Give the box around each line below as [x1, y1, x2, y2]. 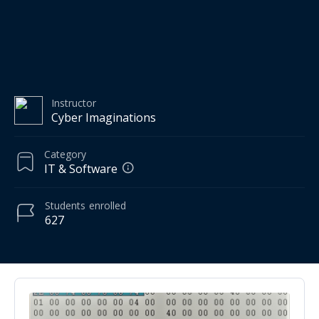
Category [44, 147, 86, 161]
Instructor [51, 95, 96, 110]
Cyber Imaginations [51, 109, 156, 125]
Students [45, 198, 85, 212]
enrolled [89, 198, 126, 212]
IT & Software [44, 160, 117, 177]
